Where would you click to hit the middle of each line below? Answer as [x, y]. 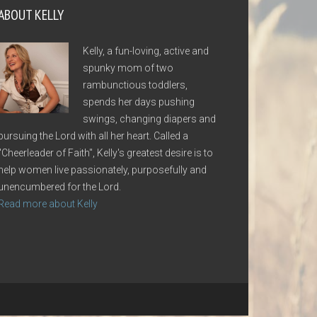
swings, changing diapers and [150, 119]
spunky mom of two [128, 68]
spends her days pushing [139, 102]
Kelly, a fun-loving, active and [146, 51]
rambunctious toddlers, [136, 85]
